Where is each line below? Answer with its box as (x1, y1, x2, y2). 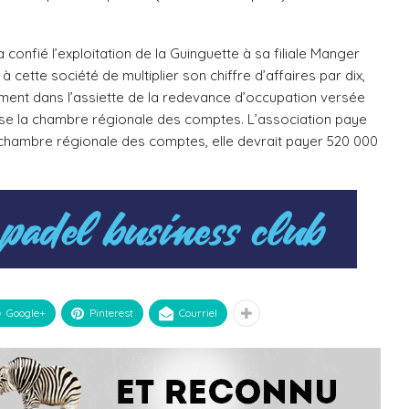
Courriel (179, 306, 217, 320)
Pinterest (89, 306, 133, 320)
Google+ (6, 306, 46, 320)
